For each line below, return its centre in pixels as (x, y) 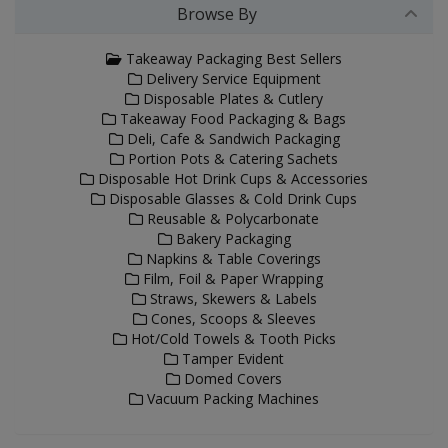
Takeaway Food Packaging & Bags (231, 118)
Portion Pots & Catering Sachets (231, 158)
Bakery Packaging (231, 238)
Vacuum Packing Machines (231, 398)
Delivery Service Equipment (231, 78)
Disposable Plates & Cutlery (231, 98)
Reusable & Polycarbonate (231, 218)
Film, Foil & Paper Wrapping (231, 278)
